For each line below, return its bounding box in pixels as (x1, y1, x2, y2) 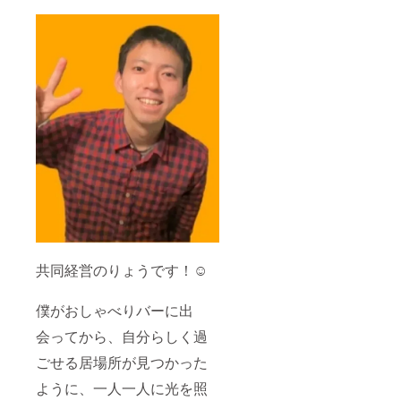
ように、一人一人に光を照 (36, 378, 208, 399)
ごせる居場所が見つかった (36, 352, 208, 373)
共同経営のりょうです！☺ (36, 260, 208, 281)
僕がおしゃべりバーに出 (36, 300, 193, 321)
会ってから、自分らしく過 (36, 326, 208, 347)
